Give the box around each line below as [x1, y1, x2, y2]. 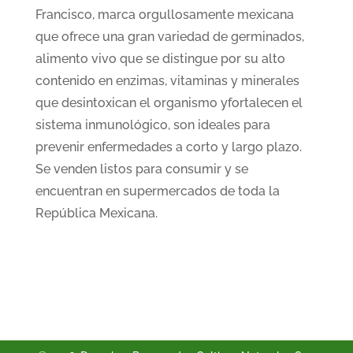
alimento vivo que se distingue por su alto [35, 51, 285, 66]
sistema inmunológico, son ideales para [35, 117, 270, 132]
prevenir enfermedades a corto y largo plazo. [35, 139, 302, 154]
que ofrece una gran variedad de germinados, [35, 29, 304, 44]
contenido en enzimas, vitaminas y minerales [35, 73, 299, 88]
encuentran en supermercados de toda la [35, 184, 280, 199]
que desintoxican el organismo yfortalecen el [35, 95, 303, 110]
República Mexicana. [35, 206, 158, 221]
